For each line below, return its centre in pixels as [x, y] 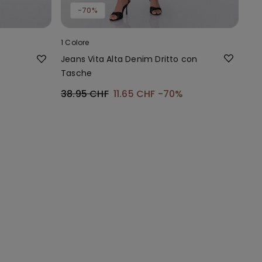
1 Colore [75, 42]
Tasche [77, 73]
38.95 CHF [85, 94]
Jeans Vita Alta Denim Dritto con [129, 59]
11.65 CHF [135, 94]
